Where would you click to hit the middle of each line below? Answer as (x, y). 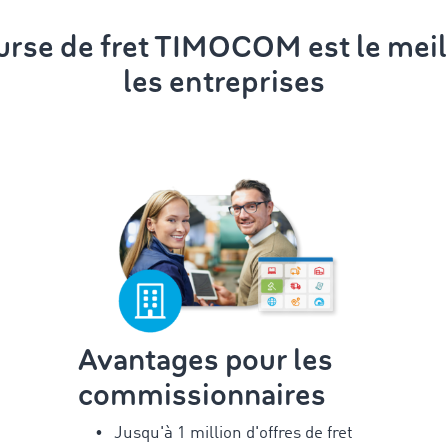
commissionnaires (202, 395)
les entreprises (224, 82)
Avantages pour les (206, 360)
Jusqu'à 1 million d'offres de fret (234, 433)
